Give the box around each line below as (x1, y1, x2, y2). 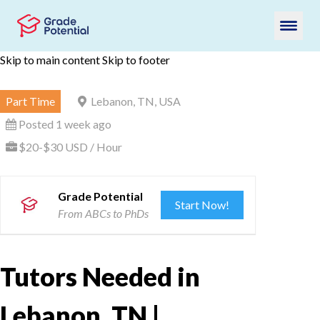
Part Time (6, 94, 55, 108)
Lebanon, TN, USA (91, 94, 181, 108)
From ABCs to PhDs (58, 206, 149, 220)
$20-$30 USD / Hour (19, 140, 122, 154)
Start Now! (175, 198, 230, 211)
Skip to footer (102, 53, 170, 66)
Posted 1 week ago (19, 117, 111, 131)
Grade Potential (58, 189, 143, 203)
